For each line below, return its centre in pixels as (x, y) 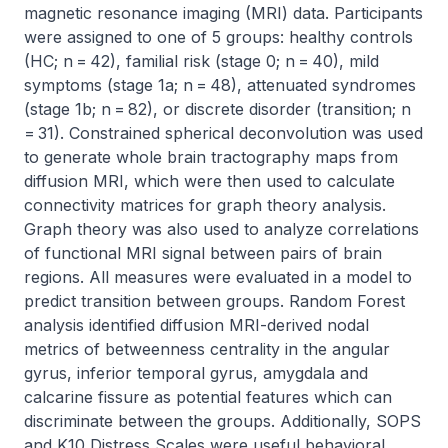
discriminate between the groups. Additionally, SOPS (222, 421)
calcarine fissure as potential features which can (208, 397)
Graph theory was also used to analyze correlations (221, 229)
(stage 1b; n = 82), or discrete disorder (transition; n (219, 109)
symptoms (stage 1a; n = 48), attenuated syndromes (220, 85)
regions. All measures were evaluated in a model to (218, 277)
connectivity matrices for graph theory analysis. (205, 205)
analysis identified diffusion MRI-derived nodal (196, 325)
